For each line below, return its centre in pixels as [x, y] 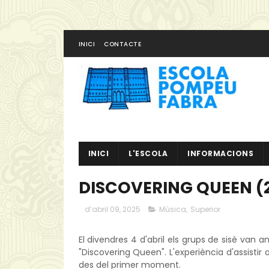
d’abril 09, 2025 [112, 209]
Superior [205, 209]
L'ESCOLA [148, 153]
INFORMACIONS [220, 153]
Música [172, 209]
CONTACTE [122, 44]
